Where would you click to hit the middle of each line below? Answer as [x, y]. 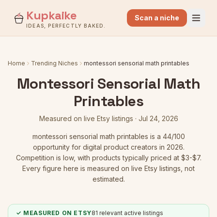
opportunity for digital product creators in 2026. [108, 147]
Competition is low [45, 158]
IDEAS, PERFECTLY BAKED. [66, 26]
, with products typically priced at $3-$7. [137, 158]
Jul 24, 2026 [158, 118]
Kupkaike [52, 15]
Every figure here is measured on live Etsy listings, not [108, 168]
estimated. [108, 179]
